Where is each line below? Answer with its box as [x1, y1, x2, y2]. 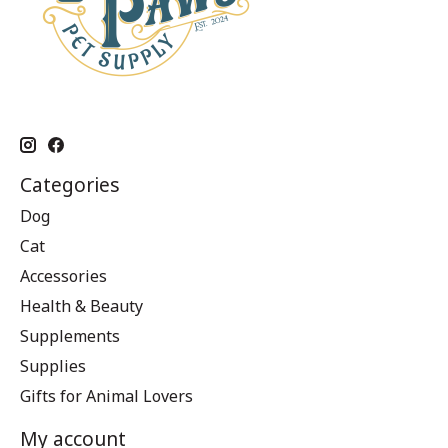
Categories [20, 170, 120, 198]
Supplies [20, 355, 86, 378]
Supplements [20, 325, 120, 348]
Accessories [20, 265, 107, 288]
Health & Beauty [20, 295, 143, 318]
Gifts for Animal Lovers [20, 385, 193, 408]
